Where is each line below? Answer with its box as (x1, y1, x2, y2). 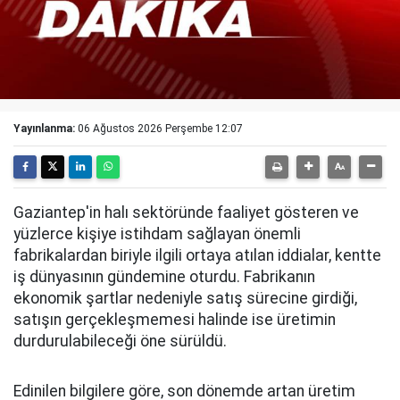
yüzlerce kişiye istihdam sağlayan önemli (13, 225, 301, 243)
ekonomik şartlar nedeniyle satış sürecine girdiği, (13, 289, 357, 307)
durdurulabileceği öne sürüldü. (13, 332, 227, 350)
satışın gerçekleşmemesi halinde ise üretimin (13, 311, 336, 329)
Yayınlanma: (13, 122, 75, 135)
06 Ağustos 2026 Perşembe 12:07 (78, 122, 243, 135)
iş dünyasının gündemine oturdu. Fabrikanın (13, 268, 315, 286)
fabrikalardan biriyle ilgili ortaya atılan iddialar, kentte (13, 246, 381, 264)
